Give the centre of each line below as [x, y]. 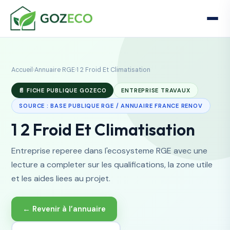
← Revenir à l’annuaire [64, 209]
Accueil [22, 70]
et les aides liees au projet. [61, 178]
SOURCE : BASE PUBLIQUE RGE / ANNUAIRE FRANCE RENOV [111, 106]
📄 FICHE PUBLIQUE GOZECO [63, 90]
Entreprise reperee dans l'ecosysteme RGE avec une [110, 151]
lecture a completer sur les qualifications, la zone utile [112, 165]
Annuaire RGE [55, 70]
